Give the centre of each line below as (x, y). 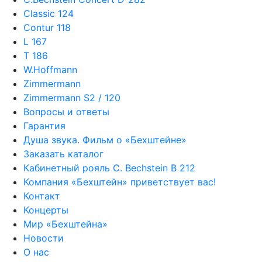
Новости (44, 238)
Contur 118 (47, 28)
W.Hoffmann (50, 70)
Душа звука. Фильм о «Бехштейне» (105, 140)
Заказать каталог (63, 154)
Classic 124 (49, 14)
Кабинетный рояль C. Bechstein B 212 (109, 168)
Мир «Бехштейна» (65, 224)
